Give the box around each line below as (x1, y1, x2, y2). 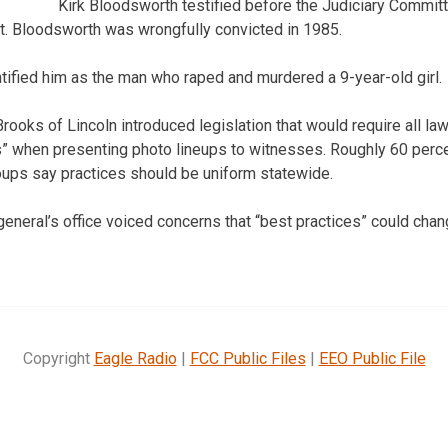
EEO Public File (318, 348, 426, 368)
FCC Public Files (189, 348, 306, 368)
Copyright (22, 348, 94, 368)
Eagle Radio (93, 348, 177, 368)
